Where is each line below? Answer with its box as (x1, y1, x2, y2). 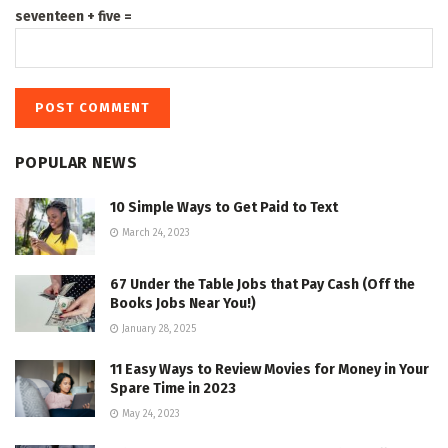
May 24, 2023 (119, 408, 180, 421)
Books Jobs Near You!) (110, 295, 256, 313)
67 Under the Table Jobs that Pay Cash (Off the (110, 276, 415, 294)
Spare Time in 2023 (110, 380, 236, 398)
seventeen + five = (15, 7, 132, 25)
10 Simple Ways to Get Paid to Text (110, 198, 338, 216)
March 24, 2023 (119, 226, 190, 239)
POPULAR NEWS (15, 152, 137, 172)
